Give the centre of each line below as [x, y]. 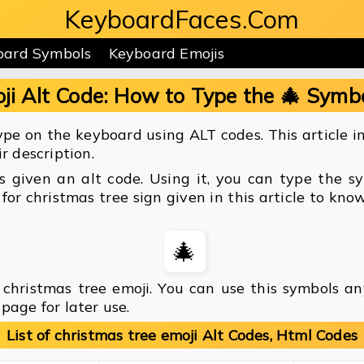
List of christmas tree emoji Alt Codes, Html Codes [182, 336]
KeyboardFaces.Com [182, 19]
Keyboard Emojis [167, 53]
